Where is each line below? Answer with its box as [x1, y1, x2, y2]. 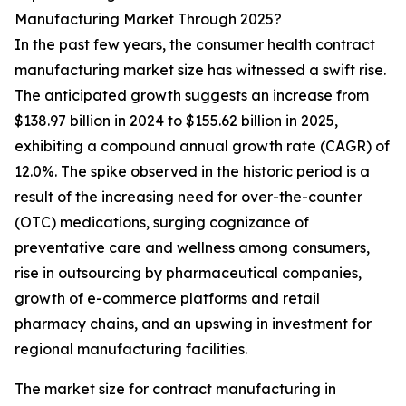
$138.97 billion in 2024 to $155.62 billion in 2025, [14, 111, 338, 130]
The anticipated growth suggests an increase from [14, 86, 369, 105]
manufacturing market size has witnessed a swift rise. [14, 61, 386, 80]
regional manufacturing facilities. [14, 340, 247, 359]
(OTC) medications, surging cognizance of [14, 213, 309, 232]
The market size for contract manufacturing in [14, 380, 336, 399]
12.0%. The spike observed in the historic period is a [14, 162, 370, 181]
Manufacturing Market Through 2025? [14, 10, 282, 29]
